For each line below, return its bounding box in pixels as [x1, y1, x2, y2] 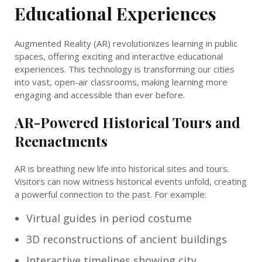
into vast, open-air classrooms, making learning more [15, 75, 227, 88]
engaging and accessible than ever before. [15, 88, 185, 101]
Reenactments [15, 131, 108, 150]
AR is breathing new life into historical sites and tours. [15, 162, 229, 174]
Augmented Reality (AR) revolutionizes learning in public [15, 37, 237, 49]
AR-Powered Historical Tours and [15, 112, 240, 132]
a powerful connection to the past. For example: [15, 188, 206, 200]
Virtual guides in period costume [26, 211, 192, 225]
